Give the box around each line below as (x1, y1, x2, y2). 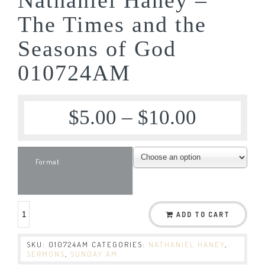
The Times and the (18, 11, 206, 37)
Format (35, 156, 60, 166)
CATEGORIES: (92, 239, 148, 249)
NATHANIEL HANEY (148, 239, 225, 249)
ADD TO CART (176, 209, 230, 219)
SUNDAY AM (70, 248, 118, 258)
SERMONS (27, 248, 65, 258)
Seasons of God (18, 35, 176, 61)
